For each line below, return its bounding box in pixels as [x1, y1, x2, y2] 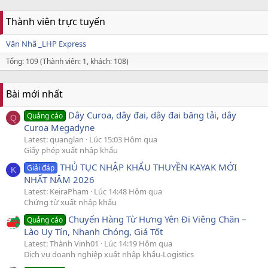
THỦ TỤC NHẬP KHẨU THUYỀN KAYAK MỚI [60, 161, 237, 173]
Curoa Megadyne [24, 121, 95, 133]
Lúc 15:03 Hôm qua [89, 133, 157, 145]
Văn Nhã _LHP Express [6, 38, 86, 49]
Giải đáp [27, 163, 55, 173]
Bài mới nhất [6, 87, 63, 100]
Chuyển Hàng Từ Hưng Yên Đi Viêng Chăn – [68, 213, 247, 226]
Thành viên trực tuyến [6, 14, 105, 28]
